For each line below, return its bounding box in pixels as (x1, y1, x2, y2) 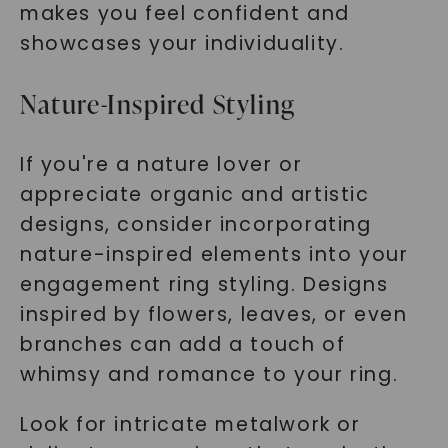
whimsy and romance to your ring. (19, 361, 399, 388)
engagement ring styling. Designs (19, 271, 389, 298)
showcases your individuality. (19, 30, 345, 57)
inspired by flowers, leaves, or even (19, 301, 408, 328)
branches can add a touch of (19, 331, 346, 358)
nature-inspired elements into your (19, 241, 409, 268)
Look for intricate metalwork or (19, 411, 361, 438)
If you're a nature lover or (19, 151, 303, 178)
